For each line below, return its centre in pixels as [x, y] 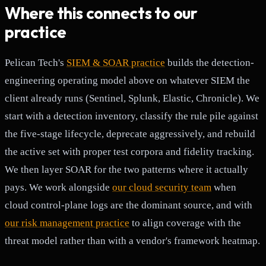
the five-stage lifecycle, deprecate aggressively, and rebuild [130, 134]
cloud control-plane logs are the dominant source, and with [129, 205]
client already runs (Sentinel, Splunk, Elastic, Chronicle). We [132, 99]
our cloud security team [162, 188]
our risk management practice [67, 223]
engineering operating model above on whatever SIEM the [127, 81]
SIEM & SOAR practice [116, 63]
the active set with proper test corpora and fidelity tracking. [129, 152]
